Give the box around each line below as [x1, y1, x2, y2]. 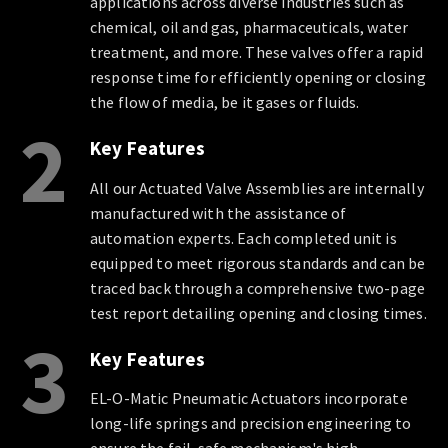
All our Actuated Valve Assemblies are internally [90, 177, 424, 198]
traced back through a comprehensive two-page [90, 277, 426, 298]
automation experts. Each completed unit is [90, 227, 397, 248]
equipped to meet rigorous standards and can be [90, 252, 426, 273]
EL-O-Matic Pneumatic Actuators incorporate [90, 388, 408, 409]
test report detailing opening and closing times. [90, 302, 427, 323]
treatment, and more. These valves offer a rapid [90, 42, 424, 63]
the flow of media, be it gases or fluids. [90, 92, 360, 113]
